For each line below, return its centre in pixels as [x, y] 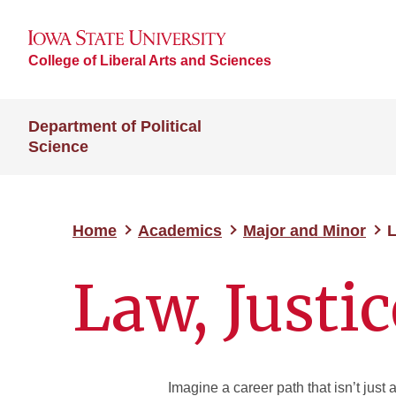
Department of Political [115, 126]
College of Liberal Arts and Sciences [150, 60]
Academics [180, 231]
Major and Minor [305, 231]
